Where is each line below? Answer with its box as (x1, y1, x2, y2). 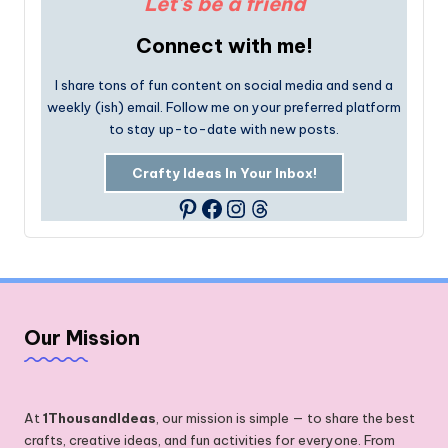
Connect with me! (135, 33, 313, 59)
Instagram (223, 190, 342, 221)
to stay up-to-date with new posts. (109, 121, 339, 138)
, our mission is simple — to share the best (156, 410, 415, 427)
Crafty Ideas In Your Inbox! (131, 165, 317, 182)
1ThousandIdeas (43, 410, 156, 427)
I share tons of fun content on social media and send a (55, 77, 393, 94)
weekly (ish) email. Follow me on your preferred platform (47, 99, 401, 116)
